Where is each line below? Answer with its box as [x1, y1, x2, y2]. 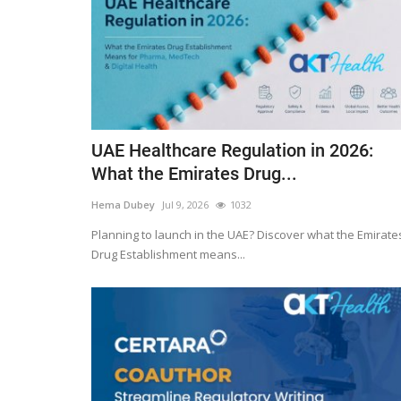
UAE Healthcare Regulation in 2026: [91, 140, 373, 162]
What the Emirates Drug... [91, 163, 297, 185]
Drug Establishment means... [91, 246, 245, 263]
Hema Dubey [91, 198, 155, 212]
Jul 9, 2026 [162, 198, 209, 212]
